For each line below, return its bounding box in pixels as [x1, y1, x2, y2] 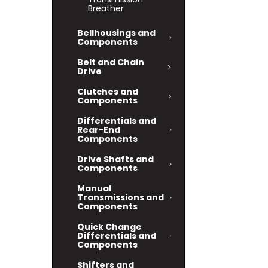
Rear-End [77, 124, 120, 136]
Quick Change [77, 221, 142, 233]
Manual [77, 182, 111, 194]
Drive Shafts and [77, 153, 154, 165]
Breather [88, 2, 124, 14]
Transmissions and [77, 191, 164, 203]
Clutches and [77, 86, 138, 98]
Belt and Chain [77, 56, 144, 68]
